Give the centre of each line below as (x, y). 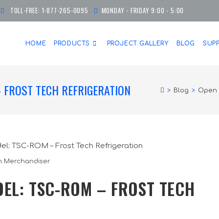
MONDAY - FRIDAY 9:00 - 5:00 (143, 10)
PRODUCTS (72, 44)
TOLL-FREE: (25, 10)
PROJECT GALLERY (138, 44)
